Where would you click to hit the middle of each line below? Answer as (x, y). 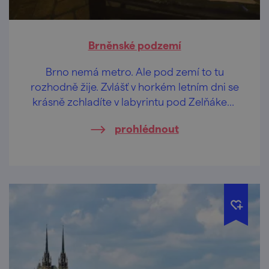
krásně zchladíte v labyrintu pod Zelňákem (134, 101)
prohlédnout (147, 128)
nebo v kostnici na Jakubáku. (134, 116)
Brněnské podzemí (134, 44)
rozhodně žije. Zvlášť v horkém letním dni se (134, 86)
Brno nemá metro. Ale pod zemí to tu (134, 71)
